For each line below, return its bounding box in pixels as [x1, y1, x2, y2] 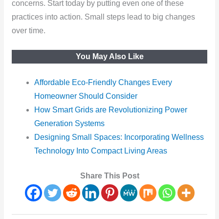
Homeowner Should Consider [34, 91, 138, 100]
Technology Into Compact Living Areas [34, 146, 168, 155]
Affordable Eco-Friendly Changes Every [34, 78, 173, 87]
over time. [11, 26, 45, 35]
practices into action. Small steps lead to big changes [11, 13, 195, 22]
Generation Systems [34, 119, 105, 128]
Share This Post [80, 171, 139, 180]
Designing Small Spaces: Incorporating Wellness [34, 132, 204, 141]
